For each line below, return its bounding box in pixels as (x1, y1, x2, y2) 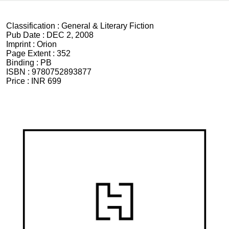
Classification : (6, 21, 61, 30)
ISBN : (6, 67, 32, 76)
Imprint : (6, 40, 37, 49)
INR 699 (31, 77, 61, 85)
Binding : (6, 58, 40, 67)
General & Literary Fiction (61, 21, 154, 30)
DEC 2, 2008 (47, 31, 94, 39)
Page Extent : (6, 49, 57, 58)
